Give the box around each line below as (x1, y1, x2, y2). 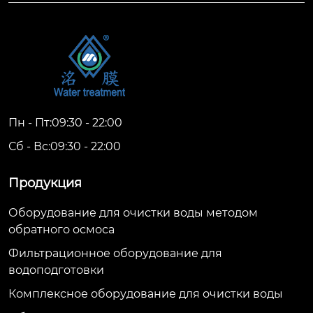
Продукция (8, 175, 82, 191)
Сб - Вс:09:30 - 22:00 (8, 139, 121, 153)
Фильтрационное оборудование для (8, 246, 222, 260)
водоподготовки (8, 263, 104, 277)
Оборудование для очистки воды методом (8, 205, 258, 219)
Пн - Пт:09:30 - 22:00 (8, 115, 122, 129)
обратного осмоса (8, 222, 115, 236)
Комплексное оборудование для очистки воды (8, 286, 283, 300)
